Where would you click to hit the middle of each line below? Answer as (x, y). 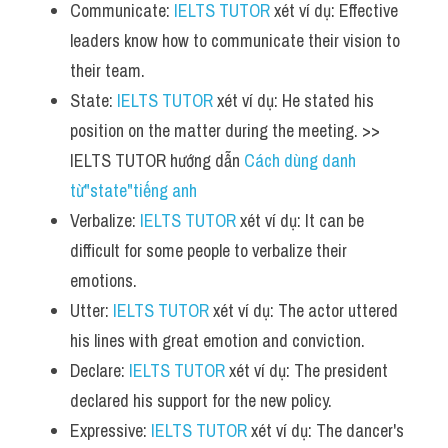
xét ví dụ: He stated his (293, 100)
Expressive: (110, 430)
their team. (107, 70)
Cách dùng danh (300, 160)
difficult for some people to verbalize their (208, 250)
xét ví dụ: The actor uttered (303, 310)
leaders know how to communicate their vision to (235, 40)
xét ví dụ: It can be (300, 220)
